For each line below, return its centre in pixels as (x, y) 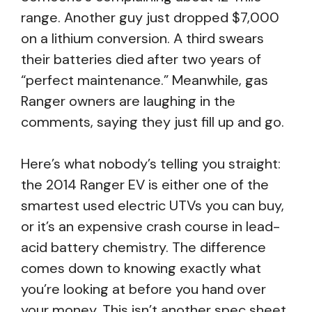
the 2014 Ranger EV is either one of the (145, 185)
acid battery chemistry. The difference (143, 247)
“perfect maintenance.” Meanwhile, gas (145, 80)
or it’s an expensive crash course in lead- (150, 226)
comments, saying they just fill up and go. (153, 122)
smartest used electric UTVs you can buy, (153, 205)
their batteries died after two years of (141, 59)
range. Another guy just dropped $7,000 (150, 17)
